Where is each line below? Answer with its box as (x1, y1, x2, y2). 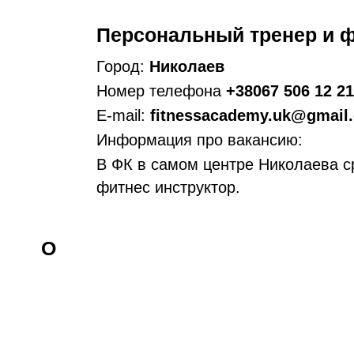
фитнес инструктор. (96, 179, 240, 196)
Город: (96, 58, 149, 75)
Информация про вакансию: (96, 131, 303, 149)
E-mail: (96, 107, 150, 124)
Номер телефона (96, 82, 226, 100)
